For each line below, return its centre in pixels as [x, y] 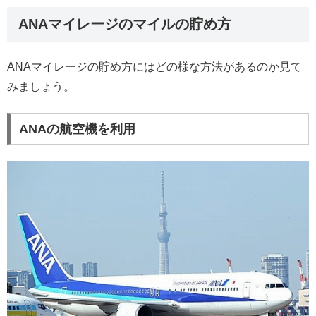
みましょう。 [41, 87]
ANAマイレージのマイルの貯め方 [125, 24]
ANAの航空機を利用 [77, 129]
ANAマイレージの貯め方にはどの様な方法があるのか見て [154, 67]
